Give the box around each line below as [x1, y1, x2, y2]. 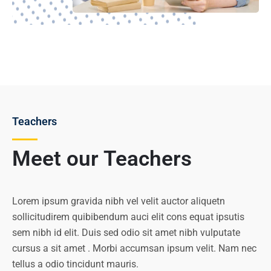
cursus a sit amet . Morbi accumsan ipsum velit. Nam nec [12, 242, 256, 254]
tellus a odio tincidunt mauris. [12, 258, 139, 270]
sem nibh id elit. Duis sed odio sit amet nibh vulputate [12, 226, 240, 238]
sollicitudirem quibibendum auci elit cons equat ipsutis [12, 211, 244, 223]
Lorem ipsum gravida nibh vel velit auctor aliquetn [12, 195, 225, 207]
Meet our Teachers [12, 146, 192, 171]
